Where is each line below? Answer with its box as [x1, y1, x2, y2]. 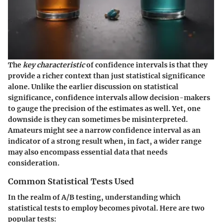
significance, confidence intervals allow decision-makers [8, 93, 210, 102]
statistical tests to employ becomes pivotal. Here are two [8, 203, 205, 213]
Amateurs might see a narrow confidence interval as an [8, 125, 201, 135]
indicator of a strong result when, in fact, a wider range [8, 136, 202, 146]
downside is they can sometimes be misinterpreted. [8, 114, 188, 124]
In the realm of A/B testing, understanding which [8, 192, 180, 202]
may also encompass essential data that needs [8, 147, 167, 157]
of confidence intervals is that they [85, 60, 208, 69]
